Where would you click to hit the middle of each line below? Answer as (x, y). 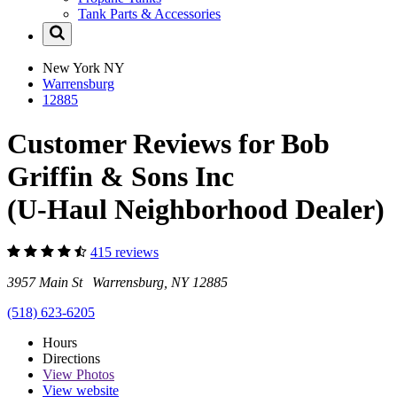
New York (73, 68)
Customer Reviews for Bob (168, 143)
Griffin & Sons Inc (121, 176)
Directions (71, 359)
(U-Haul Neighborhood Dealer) (196, 209)
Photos (93, 375)
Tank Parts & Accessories (149, 14)
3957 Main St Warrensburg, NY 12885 (117, 283)
